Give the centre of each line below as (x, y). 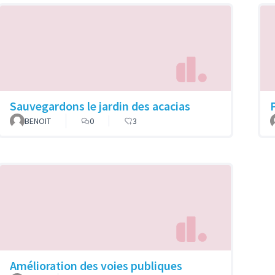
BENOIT (38, 121)
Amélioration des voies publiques (96, 265)
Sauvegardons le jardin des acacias (100, 106)
